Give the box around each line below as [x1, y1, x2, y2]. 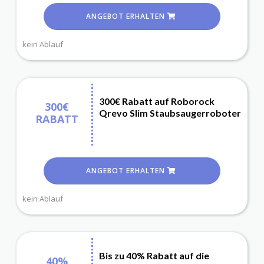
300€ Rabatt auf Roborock [99, 95, 214, 107]
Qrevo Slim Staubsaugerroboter [99, 107, 241, 119]
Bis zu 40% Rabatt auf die [99, 250, 209, 262]
